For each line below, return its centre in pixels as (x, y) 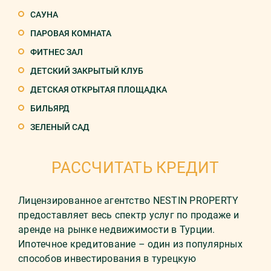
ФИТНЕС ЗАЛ (57, 52)
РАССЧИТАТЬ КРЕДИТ (135, 168)
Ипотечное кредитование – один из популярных (130, 244)
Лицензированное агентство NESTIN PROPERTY (129, 201)
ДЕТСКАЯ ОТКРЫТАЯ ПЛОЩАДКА (99, 90)
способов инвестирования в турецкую (107, 259)
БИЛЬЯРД (50, 108)
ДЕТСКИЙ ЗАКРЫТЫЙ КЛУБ (87, 71)
